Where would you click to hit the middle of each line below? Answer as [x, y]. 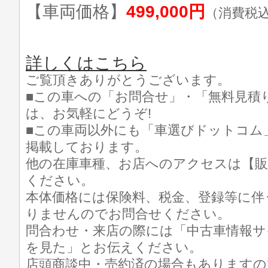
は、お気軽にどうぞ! [89, 113]
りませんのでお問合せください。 [128, 214]
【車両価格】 [76, 12]
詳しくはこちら [86, 63]
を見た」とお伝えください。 [114, 247]
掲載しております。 [87, 147]
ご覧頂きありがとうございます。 [128, 80]
